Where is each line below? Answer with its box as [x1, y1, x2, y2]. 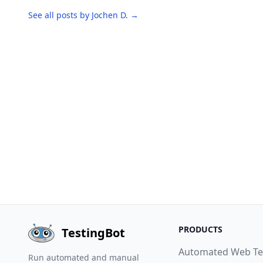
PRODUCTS [178, 224, 222, 235]
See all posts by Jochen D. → [28, 9, 139, 21]
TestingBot [62, 225, 126, 241]
